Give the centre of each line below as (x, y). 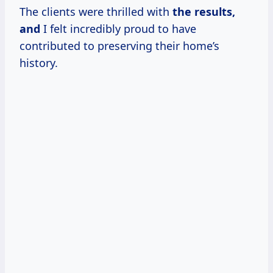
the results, (204, 11)
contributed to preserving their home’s (119, 45)
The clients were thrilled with (96, 11)
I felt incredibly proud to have (118, 28)
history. (39, 62)
